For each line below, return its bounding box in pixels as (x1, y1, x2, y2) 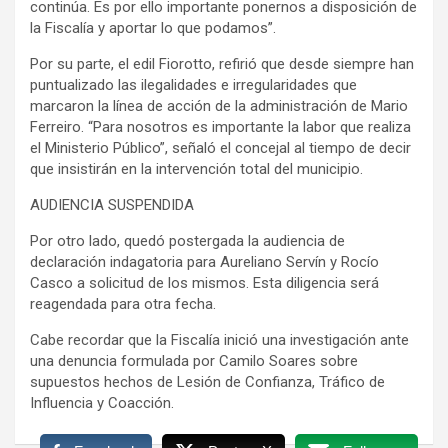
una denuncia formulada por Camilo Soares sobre (30, 351, 358, 370)
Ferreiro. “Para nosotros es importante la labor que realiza (30, 117, 411, 136)
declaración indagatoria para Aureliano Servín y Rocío (30, 252, 379, 271)
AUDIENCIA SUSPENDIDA (30, 195, 194, 214)
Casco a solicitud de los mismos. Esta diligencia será (30, 273, 379, 292)
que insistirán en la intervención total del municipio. (30, 159, 363, 178)
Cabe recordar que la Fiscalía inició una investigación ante (30, 330, 409, 349)
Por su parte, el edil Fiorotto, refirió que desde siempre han (30, 54, 414, 73)
